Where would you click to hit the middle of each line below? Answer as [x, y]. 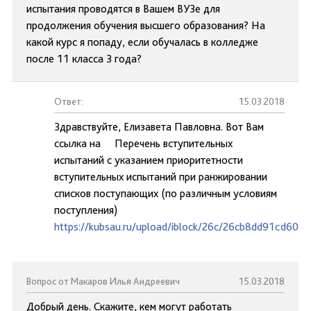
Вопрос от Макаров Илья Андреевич [103, 281]
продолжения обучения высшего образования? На [146, 25]
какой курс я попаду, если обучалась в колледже [142, 42]
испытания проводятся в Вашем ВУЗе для [123, 9]
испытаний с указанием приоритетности [149, 160]
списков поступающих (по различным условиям [166, 193]
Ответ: [69, 101]
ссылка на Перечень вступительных [143, 143]
